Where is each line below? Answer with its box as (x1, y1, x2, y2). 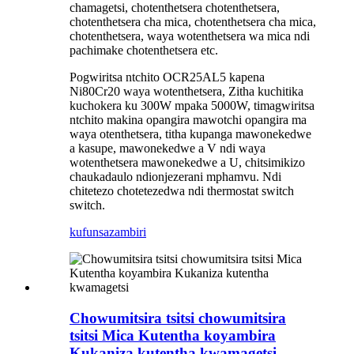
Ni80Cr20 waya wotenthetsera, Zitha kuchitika (70, 85, 303, 99)
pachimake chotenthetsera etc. (70, 43, 218, 58)
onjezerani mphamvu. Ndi (152, 170, 281, 184)
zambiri (109, 225, 146, 239)
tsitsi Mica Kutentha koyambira (70, 327, 276, 345)
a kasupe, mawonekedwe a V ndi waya (70, 141, 265, 156)
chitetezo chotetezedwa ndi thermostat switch (70, 184, 294, 198)
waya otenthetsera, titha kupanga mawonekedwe (70, 127, 311, 141)
